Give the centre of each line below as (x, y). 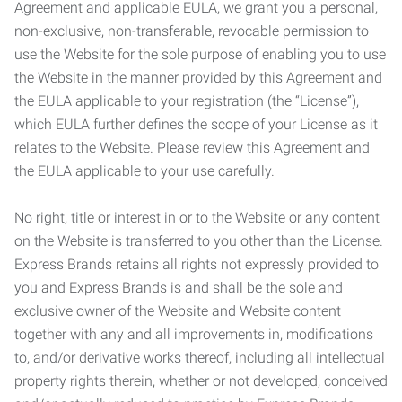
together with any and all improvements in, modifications (194, 334)
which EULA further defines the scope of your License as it (196, 124)
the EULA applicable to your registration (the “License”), (187, 101)
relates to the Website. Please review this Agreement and (192, 148)
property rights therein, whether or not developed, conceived (201, 381)
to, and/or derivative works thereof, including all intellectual (200, 358)
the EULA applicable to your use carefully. (144, 171)
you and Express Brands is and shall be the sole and (179, 288)
